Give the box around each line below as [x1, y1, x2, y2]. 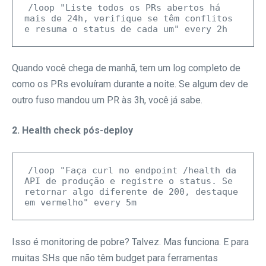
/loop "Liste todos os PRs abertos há [28, 2, 220, 13]
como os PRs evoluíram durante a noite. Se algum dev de [12, 78, 248, 90]
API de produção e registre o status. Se [24, 176, 233, 187]
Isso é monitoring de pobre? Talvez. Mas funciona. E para [12, 236, 249, 248]
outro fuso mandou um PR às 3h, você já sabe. [12, 94, 202, 106]
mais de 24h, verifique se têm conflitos [24, 12, 233, 24]
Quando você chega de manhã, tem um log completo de [12, 62, 240, 74]
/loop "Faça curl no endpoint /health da [28, 165, 236, 176]
